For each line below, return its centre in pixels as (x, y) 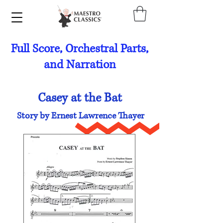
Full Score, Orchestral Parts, (80, 49)
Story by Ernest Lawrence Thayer (81, 116)
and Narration (80, 64)
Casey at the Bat (80, 98)
